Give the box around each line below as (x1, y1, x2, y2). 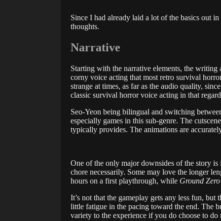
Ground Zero (180, 177, 220, 185)
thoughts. (71, 22, 99, 31)
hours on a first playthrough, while (71, 177, 180, 185)
